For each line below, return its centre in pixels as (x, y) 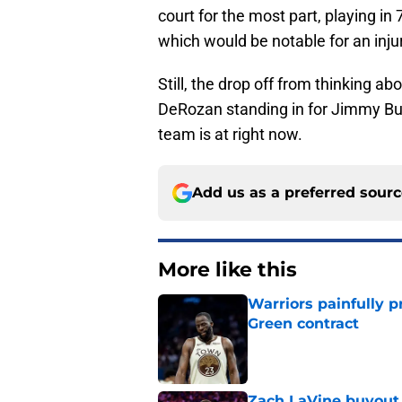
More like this (227, 270)
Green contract (303, 324)
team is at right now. (230, 135)
